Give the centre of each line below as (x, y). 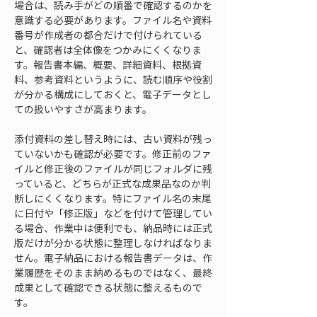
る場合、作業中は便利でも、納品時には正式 (113, 228)
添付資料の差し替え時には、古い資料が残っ (113, 139)
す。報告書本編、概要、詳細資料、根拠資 (108, 64)
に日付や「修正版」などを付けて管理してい (113, 213)
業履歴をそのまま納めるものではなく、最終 (113, 272)
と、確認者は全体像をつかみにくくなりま (108, 50)
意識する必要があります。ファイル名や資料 (113, 20)
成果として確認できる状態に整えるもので (108, 287)
